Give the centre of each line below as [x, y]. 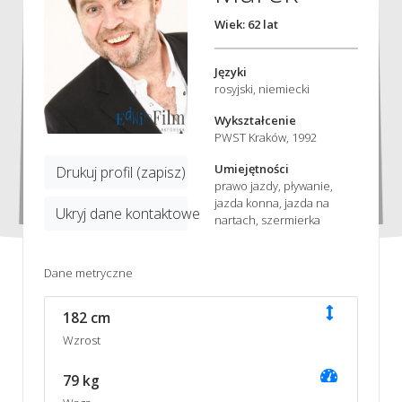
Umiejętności [252, 168]
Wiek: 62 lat [246, 24]
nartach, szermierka [267, 219]
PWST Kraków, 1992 [266, 137]
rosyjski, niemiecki [262, 88]
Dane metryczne [88, 272]
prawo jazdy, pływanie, [274, 185]
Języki [231, 71]
